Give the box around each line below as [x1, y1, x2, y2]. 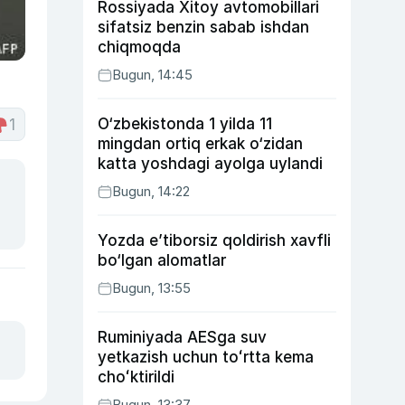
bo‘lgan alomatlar [98, 251, 226, 269]
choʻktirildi [98, 368, 174, 386]
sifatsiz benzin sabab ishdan [98, 18, 309, 36]
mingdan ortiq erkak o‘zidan [98, 135, 303, 153]
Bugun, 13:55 [112, 279, 191, 297]
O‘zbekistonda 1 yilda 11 [98, 115, 272, 133]
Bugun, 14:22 [112, 183, 190, 200]
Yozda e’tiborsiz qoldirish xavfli [98, 231, 331, 250]
